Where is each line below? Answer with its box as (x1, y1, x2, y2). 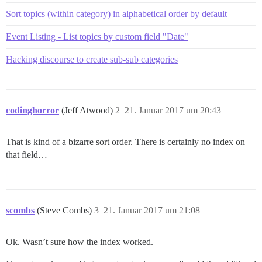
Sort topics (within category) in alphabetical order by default (6, 8, 227, 19)
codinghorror (6, 105, 59, 115)
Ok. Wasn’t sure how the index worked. (6, 236, 153, 247)
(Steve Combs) (37, 205, 94, 215)
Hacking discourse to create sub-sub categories (6, 54, 178, 64)
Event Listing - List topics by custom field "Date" (6, 31, 188, 42)
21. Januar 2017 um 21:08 (104, 205, 200, 215)
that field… (6, 149, 47, 160)
